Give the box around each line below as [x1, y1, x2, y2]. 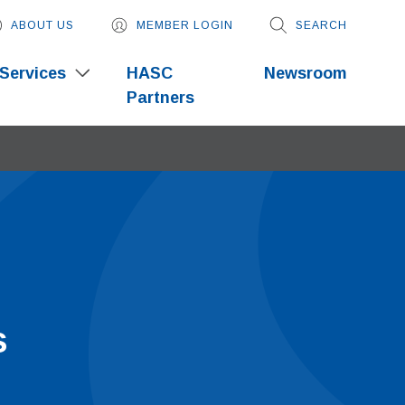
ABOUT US [11, 18, 74, 32]
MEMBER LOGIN [137, 18, 233, 32]
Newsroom [264, 63, 347, 82]
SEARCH [296, 18, 347, 32]
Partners [126, 88, 194, 107]
